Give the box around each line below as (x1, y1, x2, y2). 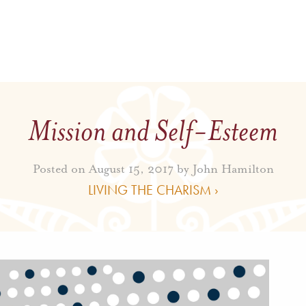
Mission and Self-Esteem (28, 112, 278, 149)
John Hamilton (192, 161, 274, 176)
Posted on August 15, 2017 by (32, 161, 193, 176)
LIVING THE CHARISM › (87, 180, 219, 199)
